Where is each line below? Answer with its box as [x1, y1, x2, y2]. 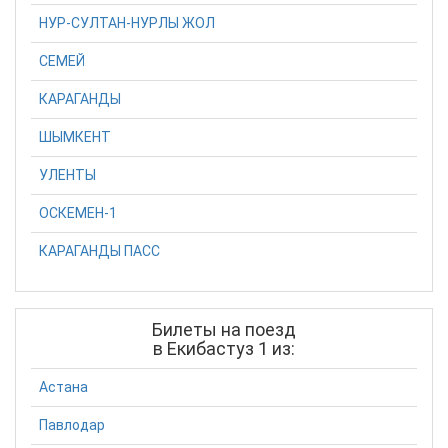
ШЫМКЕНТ [39, 129, 111, 146]
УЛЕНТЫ [39, 167, 96, 184]
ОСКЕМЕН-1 [39, 205, 117, 222]
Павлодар [39, 417, 105, 433]
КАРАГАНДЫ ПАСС [39, 243, 160, 260]
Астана [39, 379, 88, 395]
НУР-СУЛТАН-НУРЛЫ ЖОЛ [39, 15, 215, 32]
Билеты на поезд [152, 318, 296, 340]
